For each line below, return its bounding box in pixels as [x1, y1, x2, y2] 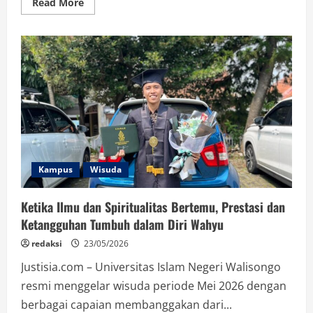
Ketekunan [83, 82, 136, 96]
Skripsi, [83, 73, 119, 87]
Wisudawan [83, 112, 139, 126]
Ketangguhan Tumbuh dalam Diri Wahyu [21, 214, 224, 233]
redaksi [31, 237, 62, 249]
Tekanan [83, 43, 124, 57]
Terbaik [83, 122, 119, 136]
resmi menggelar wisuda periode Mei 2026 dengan [21, 277, 286, 293]
